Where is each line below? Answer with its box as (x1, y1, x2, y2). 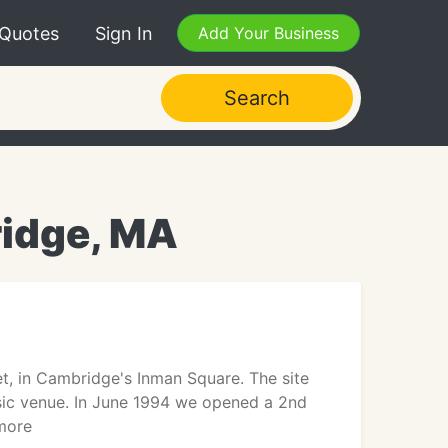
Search (223, 86, 290, 110)
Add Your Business (198, 23, 339, 43)
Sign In (95, 22, 153, 44)
